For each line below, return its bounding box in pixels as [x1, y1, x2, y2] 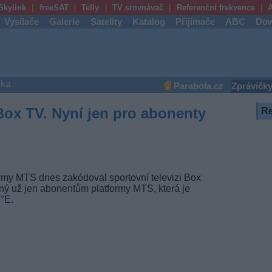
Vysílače [4, 17, 39, 27]
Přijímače [175, 17, 215, 27]
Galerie [49, 17, 80, 27]
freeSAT [39, 3, 69, 12]
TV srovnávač [112, 3, 163, 12]
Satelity [90, 17, 122, 27]
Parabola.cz [173, 81, 223, 91]
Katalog [132, 17, 165, 27]
